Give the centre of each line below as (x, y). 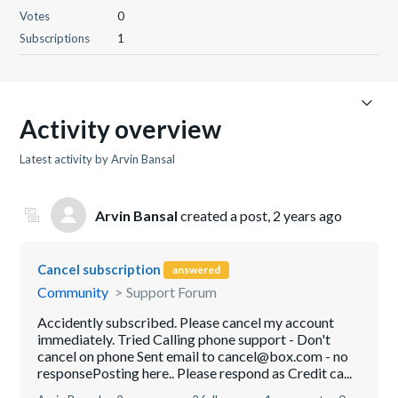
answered (197, 269)
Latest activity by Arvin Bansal (98, 159)
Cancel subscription (99, 270)
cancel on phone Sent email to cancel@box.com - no (193, 356)
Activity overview (121, 129)
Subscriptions (55, 38)
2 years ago (308, 215)
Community (73, 292)
